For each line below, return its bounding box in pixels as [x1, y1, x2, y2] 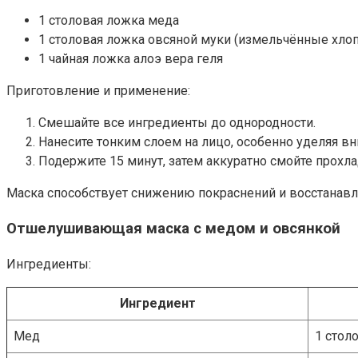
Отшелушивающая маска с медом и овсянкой [6, 220, 340, 238]
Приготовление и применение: [6, 82, 190, 98]
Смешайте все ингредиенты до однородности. [38, 114, 316, 130]
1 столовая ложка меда [38, 12, 179, 28]
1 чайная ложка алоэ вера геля [38, 50, 223, 66]
